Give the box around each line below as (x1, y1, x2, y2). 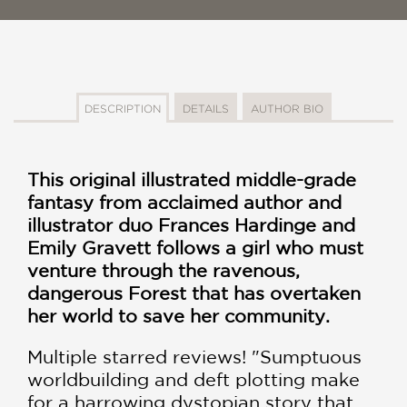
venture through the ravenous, (27, 259, 300, 281)
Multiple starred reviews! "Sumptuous (27, 345, 362, 367)
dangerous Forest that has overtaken (27, 282, 361, 303)
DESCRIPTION (84, 102, 161, 114)
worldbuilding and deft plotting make (27, 368, 360, 390)
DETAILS (182, 102, 229, 114)
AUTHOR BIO (250, 102, 323, 114)
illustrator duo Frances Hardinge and (27, 213, 355, 235)
